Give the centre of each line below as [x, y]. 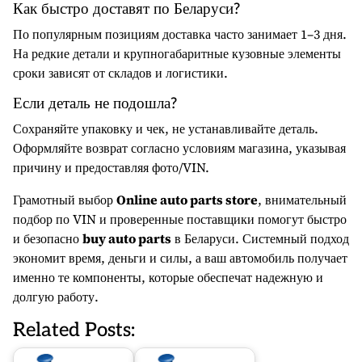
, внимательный [302, 200]
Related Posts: [74, 330]
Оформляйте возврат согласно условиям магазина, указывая [179, 148]
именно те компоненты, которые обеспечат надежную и [168, 277]
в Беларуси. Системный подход [260, 238]
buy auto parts [127, 238]
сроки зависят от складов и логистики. [120, 73]
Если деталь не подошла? [95, 104]
